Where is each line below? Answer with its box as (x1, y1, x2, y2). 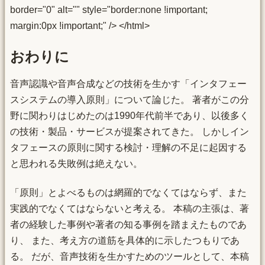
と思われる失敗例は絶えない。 (10, 158, 143, 169)
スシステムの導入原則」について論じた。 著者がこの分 (10, 94, 249, 105)
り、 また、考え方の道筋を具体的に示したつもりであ (10, 235, 240, 246)
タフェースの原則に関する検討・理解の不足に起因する (10, 142, 247, 153)
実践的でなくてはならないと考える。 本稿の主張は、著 (10, 203, 249, 214)
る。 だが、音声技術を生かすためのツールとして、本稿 (10, 251, 249, 262)
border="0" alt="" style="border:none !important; (10, 5, 208, 15)
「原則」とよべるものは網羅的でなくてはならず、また (10, 188, 247, 198)
